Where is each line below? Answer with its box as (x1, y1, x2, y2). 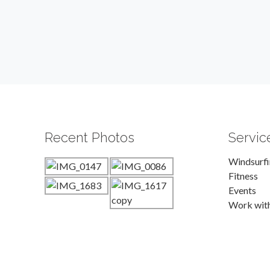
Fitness (228, 169, 259, 181)
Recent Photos (45, 129, 135, 145)
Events (228, 184, 257, 196)
